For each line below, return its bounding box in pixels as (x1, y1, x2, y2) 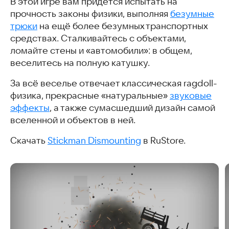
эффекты (10, 102, 50, 113)
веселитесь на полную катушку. (10, 57, 150, 68)
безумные (170, 8, 214, 19)
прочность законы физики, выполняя (10, 8, 170, 19)
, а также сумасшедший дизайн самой (50, 102, 215, 113)
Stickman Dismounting (48, 135, 141, 146)
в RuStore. (141, 135, 186, 146)
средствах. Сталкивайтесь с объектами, (10, 33, 186, 43)
